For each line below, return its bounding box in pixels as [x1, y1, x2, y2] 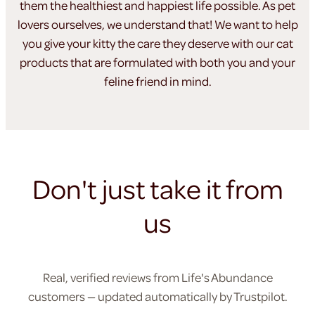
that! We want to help [187, 15, 298, 33]
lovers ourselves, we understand [17, 15, 188, 33]
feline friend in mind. [103, 72, 212, 90]
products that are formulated [20, 53, 175, 71]
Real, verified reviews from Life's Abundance [42, 269, 273, 286]
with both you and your [175, 53, 295, 71]
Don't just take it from [32, 169, 283, 208]
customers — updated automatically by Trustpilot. [27, 288, 288, 305]
